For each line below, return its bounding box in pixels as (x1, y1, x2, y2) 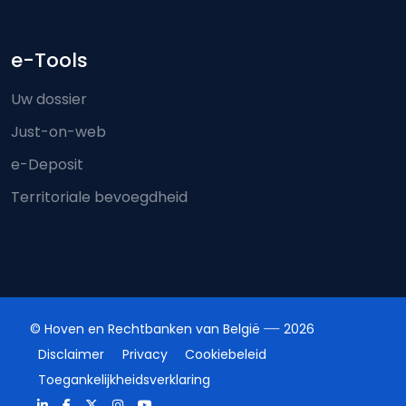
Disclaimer (38, 344, 105, 363)
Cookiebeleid (184, 344, 266, 363)
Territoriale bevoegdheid (11, 187, 188, 208)
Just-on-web (11, 121, 106, 143)
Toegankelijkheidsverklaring (38, 370, 211, 389)
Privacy (121, 344, 168, 363)
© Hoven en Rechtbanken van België (29, 319, 264, 338)
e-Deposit (11, 154, 83, 176)
